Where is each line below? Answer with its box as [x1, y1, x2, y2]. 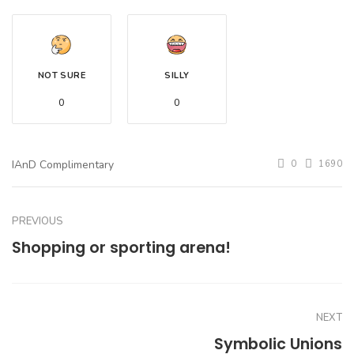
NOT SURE [37, 70, 86, 82]
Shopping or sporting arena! [12, 237, 231, 259]
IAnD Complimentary [12, 157, 114, 173]
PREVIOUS [12, 214, 63, 229]
